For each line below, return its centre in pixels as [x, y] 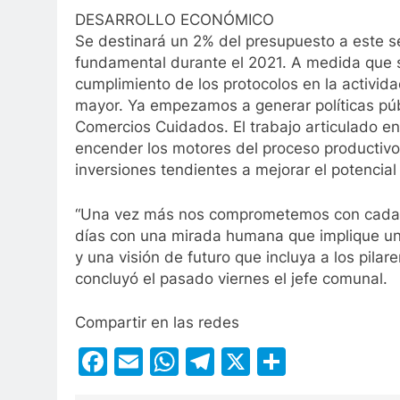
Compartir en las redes [157, 323]
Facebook [174, 362]
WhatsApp [249, 362]
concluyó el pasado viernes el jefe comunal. [231, 278]
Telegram [278, 362]
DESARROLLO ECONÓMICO [175, 20]
